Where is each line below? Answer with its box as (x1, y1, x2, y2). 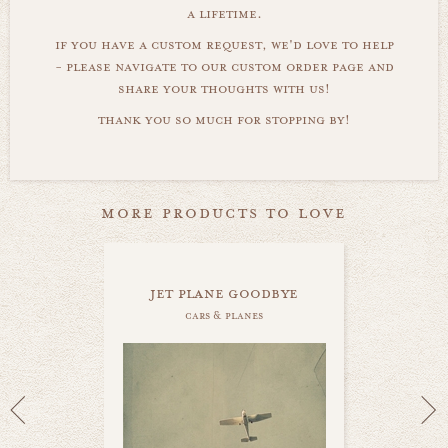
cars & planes (185, 307, 263, 323)
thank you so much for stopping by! (98, 110, 350, 129)
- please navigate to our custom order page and (54, 57, 394, 76)
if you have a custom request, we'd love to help (54, 35, 394, 54)
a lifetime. (186, 4, 262, 23)
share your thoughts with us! (118, 79, 330, 98)
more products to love (101, 200, 347, 224)
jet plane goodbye (149, 282, 299, 303)
